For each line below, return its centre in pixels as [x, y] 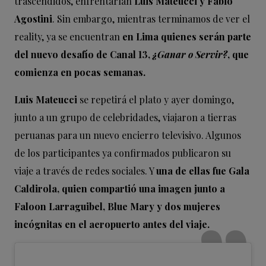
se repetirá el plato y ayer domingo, [156, 99]
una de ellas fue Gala [203, 170]
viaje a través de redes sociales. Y [85, 170]
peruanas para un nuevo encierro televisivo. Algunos [128, 135]
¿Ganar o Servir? [189, 54]
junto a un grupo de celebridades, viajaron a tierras [125, 117]
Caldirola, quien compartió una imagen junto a [120, 188]
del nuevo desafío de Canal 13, [82, 54]
